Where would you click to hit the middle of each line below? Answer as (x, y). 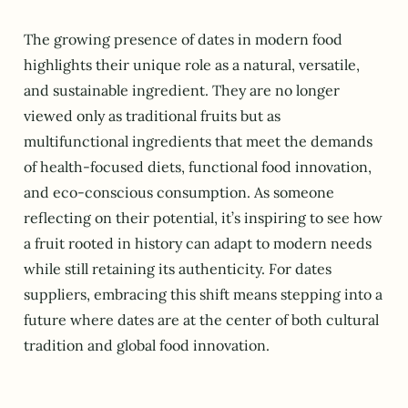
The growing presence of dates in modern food (183, 39)
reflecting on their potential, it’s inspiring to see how (203, 217)
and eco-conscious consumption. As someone (179, 192)
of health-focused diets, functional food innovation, (198, 166)
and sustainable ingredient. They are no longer (182, 90)
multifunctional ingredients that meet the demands (198, 141)
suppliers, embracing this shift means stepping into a (203, 294)
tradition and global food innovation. (147, 345)
